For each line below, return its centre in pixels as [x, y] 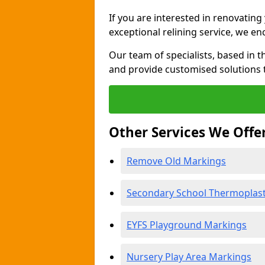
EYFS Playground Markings [187, 225]
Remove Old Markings [176, 161]
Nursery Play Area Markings [189, 257]
